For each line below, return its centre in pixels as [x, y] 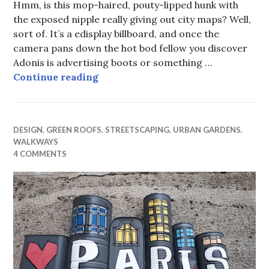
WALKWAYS [36, 141]
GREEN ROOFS [74, 129]
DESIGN [28, 129]
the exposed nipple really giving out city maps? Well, [132, 19]
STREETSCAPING [138, 129]
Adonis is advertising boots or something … [113, 62]
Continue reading [56, 77]
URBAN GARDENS [207, 129]
